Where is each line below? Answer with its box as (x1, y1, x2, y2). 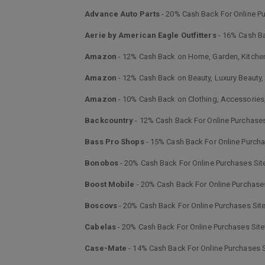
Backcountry (85, 116, 134, 125)
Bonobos (85, 159, 118, 167)
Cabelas (85, 222, 116, 231)
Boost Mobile (85, 180, 135, 189)
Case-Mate (85, 244, 127, 253)
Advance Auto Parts (85, 9, 160, 18)
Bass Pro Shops (85, 137, 144, 146)
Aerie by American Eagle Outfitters (85, 31, 216, 40)
